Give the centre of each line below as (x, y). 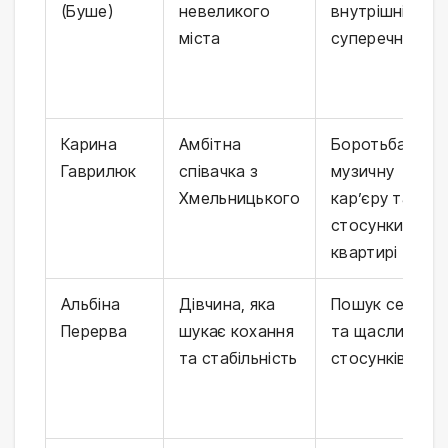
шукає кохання (236, 331)
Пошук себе (377, 304)
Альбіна (91, 304)
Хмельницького (239, 198)
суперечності (383, 38)
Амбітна (210, 144)
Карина (89, 144)
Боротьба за (380, 144)
